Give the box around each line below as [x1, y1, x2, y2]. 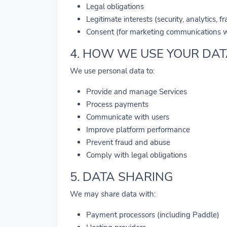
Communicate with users [86, 112, 169, 122]
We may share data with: [70, 189, 156, 199]
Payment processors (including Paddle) [86, 210, 219, 220]
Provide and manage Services [86, 87, 187, 97]
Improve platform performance [86, 125, 190, 135]
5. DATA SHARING [70, 169, 173, 185]
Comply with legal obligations [86, 150, 187, 160]
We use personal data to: [70, 66, 155, 76]
